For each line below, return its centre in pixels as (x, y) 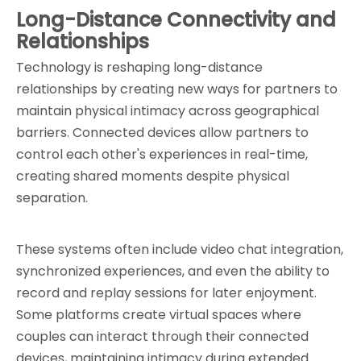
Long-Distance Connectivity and (176, 20)
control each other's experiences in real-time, (162, 154)
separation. (52, 198)
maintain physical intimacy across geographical (168, 111)
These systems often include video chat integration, (180, 249)
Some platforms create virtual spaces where (159, 315)
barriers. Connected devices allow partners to (162, 133)
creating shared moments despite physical (153, 176)
